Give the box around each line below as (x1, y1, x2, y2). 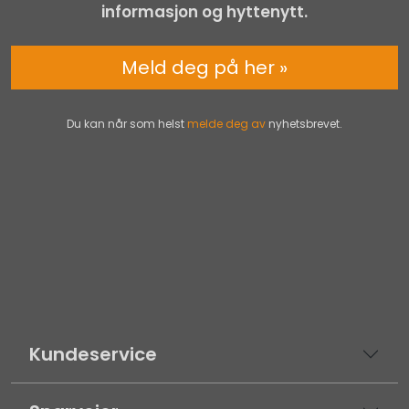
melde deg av (187, 115, 266, 131)
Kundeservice (29, 341, 157, 367)
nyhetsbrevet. (266, 115, 342, 131)
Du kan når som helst (67, 115, 187, 131)
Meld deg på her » (121, 54, 288, 80)
